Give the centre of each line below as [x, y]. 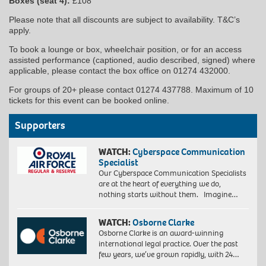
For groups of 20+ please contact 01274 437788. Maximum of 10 [131, 90]
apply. [20, 31]
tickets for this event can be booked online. [89, 101]
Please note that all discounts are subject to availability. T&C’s [124, 20]
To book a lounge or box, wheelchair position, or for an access [125, 50]
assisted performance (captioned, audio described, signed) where [132, 60]
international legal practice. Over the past [168, 244]
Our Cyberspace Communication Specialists [172, 173]
